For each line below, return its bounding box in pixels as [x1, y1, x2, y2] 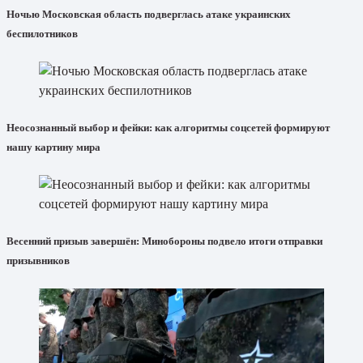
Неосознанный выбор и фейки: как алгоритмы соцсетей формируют [6, 121, 330, 134]
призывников [6, 254, 70, 267]
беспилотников [6, 27, 78, 40]
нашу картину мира [6, 140, 100, 153]
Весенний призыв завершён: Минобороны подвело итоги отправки [6, 235, 322, 248]
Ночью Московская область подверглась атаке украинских [6, 7, 291, 20]
